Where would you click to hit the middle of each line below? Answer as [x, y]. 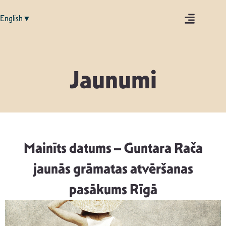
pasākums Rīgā [113, 189]
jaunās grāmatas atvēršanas [113, 169]
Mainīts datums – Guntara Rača [113, 148]
